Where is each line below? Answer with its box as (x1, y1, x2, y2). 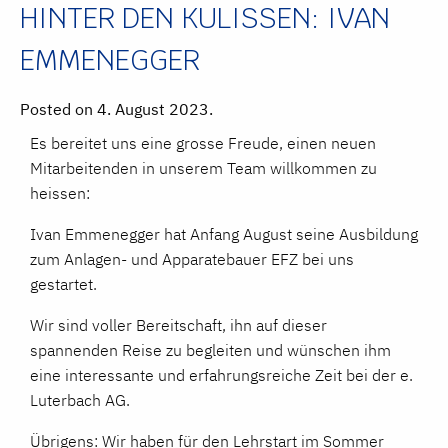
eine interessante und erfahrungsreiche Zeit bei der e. (30, 364, 413, 385)
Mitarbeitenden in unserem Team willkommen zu (30, 157, 377, 178)
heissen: (30, 182, 90, 203)
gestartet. (30, 273, 97, 294)
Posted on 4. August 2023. (20, 98, 213, 119)
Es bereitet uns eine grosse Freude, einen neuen (30, 132, 376, 153)
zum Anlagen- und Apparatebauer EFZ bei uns (30, 248, 354, 269)
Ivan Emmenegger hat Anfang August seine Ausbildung (30, 223, 418, 244)
